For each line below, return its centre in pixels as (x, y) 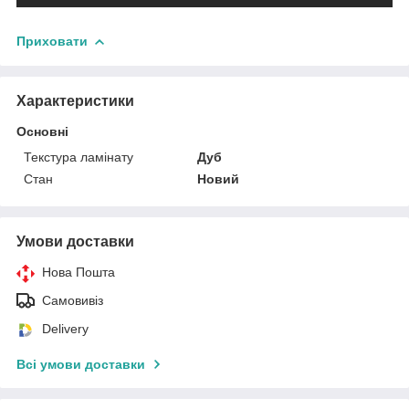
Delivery (65, 328)
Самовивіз (73, 300)
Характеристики (75, 100)
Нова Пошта (79, 272)
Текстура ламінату (79, 157)
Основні (42, 131)
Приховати (52, 41)
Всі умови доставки (81, 364)
